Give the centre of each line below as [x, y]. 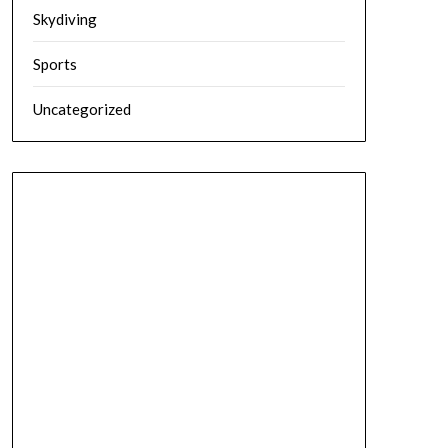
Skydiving [64, 19]
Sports [54, 64]
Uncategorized [81, 109]
